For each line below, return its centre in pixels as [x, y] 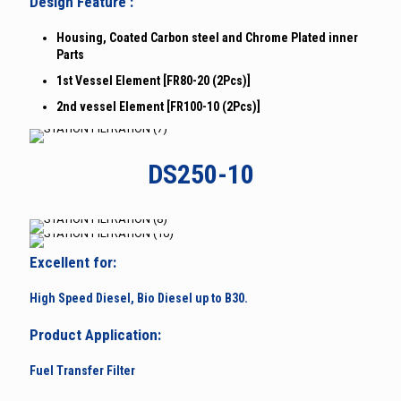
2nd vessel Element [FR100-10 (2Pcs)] [158, 106]
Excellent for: [73, 262]
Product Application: [95, 334]
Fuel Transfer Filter [82, 370]
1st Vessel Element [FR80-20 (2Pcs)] [154, 80]
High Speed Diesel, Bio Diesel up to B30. [139, 298]
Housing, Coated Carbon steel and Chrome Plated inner [207, 37]
